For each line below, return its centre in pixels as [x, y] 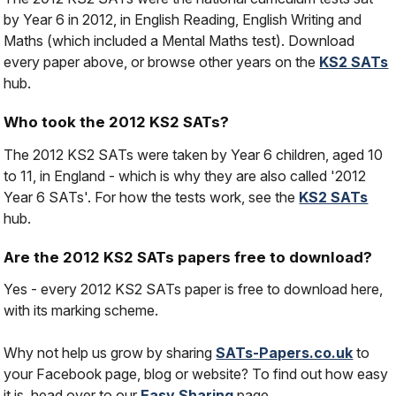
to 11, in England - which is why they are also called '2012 [185, 175]
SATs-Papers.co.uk [285, 353]
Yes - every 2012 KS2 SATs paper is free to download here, [194, 289]
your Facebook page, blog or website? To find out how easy [196, 374]
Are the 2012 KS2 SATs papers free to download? [188, 257]
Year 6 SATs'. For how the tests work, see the [152, 197]
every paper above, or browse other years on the [162, 61]
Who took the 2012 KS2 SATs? [117, 122]
